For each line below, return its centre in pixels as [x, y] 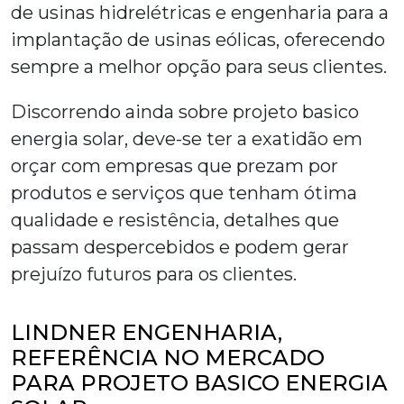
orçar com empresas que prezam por [174, 166]
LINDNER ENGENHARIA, [147, 333]
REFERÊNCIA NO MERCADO [168, 358]
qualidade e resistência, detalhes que [175, 220]
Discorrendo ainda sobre [122, 112]
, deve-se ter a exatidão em [243, 139]
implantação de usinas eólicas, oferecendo [198, 40]
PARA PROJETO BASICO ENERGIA [199, 383]
